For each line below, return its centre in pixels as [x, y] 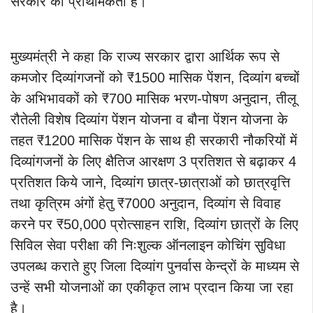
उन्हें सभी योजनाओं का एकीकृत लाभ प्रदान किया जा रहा [152, 287]
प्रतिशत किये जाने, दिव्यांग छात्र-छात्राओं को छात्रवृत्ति [150, 183]
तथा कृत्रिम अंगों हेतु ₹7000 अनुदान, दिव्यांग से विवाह [146, 204]
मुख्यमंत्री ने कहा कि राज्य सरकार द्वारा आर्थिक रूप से [145, 57]
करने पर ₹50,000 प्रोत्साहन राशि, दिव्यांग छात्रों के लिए [154, 225]
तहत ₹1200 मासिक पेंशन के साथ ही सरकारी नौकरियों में [154, 141]
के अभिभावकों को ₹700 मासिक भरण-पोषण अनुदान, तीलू [153, 99]
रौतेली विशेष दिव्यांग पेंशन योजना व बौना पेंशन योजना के [149, 120]
